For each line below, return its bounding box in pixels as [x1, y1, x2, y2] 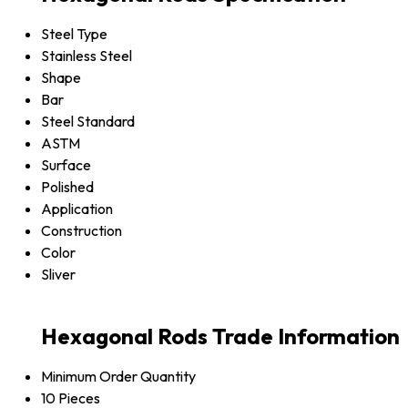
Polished [41, 177, 94, 196]
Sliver [41, 264, 76, 283]
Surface [41, 155, 91, 174]
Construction [41, 220, 122, 240]
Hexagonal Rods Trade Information [41, 321, 400, 350]
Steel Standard [41, 111, 135, 130]
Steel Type [41, 24, 107, 43]
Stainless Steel [41, 46, 132, 65]
